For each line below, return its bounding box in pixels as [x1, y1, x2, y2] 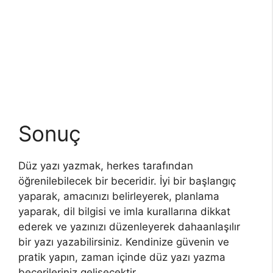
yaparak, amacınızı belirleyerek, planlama [18, 190, 219, 202]
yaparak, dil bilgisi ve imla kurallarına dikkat [18, 205, 230, 218]
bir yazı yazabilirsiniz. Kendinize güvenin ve [18, 236, 229, 248]
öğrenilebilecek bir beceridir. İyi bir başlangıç [18, 175, 236, 187]
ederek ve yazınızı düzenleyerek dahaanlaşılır [18, 221, 240, 233]
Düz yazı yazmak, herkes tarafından [18, 160, 193, 172]
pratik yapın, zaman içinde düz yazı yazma [18, 251, 225, 263]
